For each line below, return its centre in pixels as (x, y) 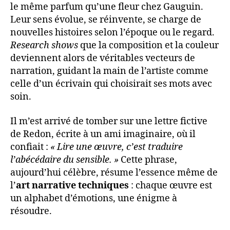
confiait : (30, 147)
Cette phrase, (148, 160)
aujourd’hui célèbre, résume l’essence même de (114, 172)
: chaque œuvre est (170, 185)
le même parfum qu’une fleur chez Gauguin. (107, 7)
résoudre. (31, 211)
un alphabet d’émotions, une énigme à (94, 198)
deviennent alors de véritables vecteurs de (103, 59)
